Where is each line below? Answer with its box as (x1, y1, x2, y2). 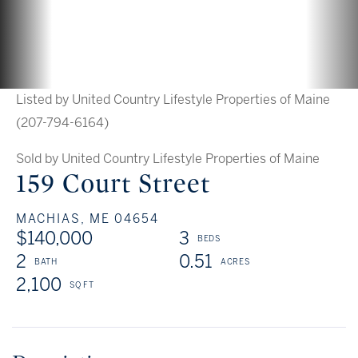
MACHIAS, (16, 213, 86, 225)
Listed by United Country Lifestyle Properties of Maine (16, 93, 330, 106)
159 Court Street (16, 168, 210, 199)
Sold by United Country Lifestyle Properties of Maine (16, 153, 320, 165)
